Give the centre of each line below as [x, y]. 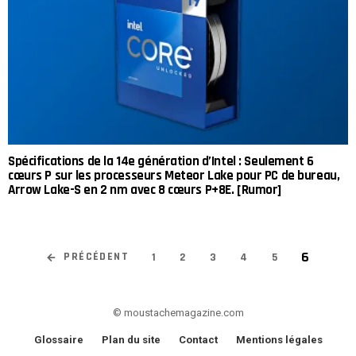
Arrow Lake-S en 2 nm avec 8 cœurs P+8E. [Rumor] [145, 190]
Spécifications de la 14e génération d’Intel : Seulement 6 [161, 162]
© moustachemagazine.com [178, 312]
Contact [198, 339]
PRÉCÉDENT [97, 257]
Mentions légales [279, 339]
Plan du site [131, 339]
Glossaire [58, 339]
